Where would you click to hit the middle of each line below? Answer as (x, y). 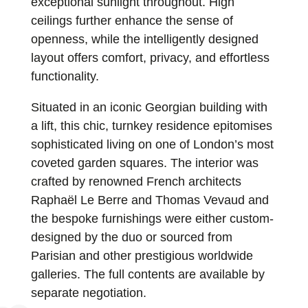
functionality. (65, 77)
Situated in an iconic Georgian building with (149, 108)
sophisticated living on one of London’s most (152, 145)
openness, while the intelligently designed (144, 40)
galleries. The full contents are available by (147, 275)
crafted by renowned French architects (136, 182)
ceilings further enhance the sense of (132, 21)
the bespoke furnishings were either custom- (152, 219)
